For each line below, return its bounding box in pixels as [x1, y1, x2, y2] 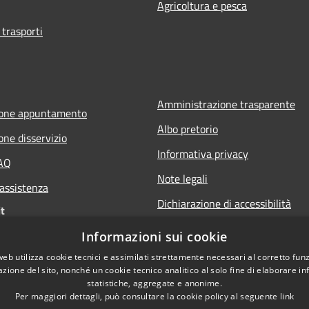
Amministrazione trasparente [157, 95, 295, 112]
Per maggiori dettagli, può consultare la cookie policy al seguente [14, 290, 280, 302]
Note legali [157, 170, 208, 187]
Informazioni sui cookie [81, 228, 228, 245]
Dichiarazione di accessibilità [157, 195, 291, 212]
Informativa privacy [157, 145, 248, 162]
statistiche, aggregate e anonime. [87, 277, 222, 289]
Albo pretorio [157, 120, 218, 137]
